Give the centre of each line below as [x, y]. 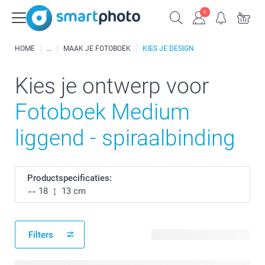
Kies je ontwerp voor [112, 86]
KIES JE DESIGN [168, 49]
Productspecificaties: [70, 178]
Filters [41, 235]
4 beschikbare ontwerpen [201, 235]
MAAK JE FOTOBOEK [97, 49]
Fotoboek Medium [102, 112]
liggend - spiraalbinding [125, 138]
